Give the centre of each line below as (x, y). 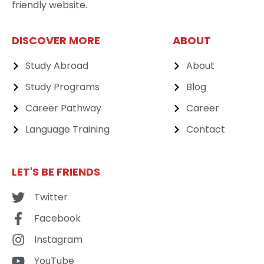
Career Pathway (63, 108)
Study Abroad (57, 66)
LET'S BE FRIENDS (56, 172)
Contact (205, 130)
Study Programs (62, 87)
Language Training (67, 130)
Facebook (57, 219)
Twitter (51, 197)
